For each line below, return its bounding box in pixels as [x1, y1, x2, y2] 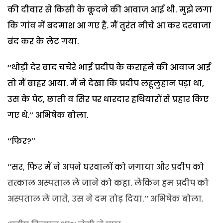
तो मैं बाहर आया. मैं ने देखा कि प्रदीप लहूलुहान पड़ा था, [7, 77, 204, 89]
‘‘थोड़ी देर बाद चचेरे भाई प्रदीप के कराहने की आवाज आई [7, 61, 211, 73]
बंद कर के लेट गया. [7, 35, 79, 47]
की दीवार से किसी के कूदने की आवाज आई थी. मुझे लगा [7, 3, 212, 15]
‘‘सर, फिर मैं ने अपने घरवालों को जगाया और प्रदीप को [7, 161, 206, 173]
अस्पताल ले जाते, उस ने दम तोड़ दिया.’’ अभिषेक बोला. [7, 193, 204, 205]
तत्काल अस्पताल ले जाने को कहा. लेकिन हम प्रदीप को [7, 177, 209, 189]
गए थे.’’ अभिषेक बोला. [7, 109, 89, 121]
